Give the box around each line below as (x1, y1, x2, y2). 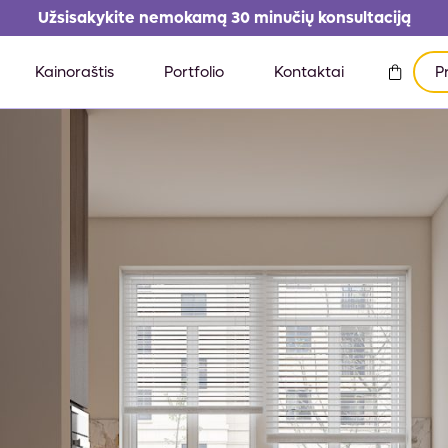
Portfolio (164, 62, 224, 82)
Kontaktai (274, 62, 344, 82)
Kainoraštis (35, 62, 114, 82)
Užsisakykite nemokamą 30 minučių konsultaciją (37, 7, 411, 28)
